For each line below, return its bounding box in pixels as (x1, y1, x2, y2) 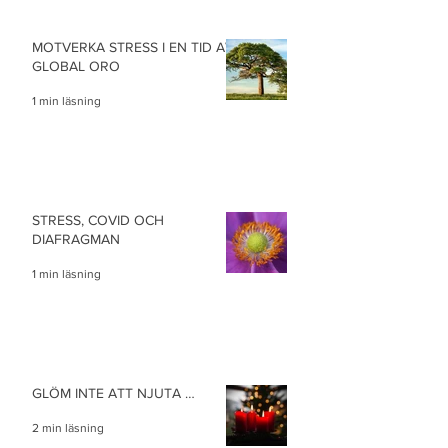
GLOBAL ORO (32, 57, 120, 74)
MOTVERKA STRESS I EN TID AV (32, 38, 234, 55)
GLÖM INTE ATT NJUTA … (32, 384, 195, 401)
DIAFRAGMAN (32, 230, 120, 247)
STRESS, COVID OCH (32, 211, 164, 228)
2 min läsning (32, 420, 104, 435)
